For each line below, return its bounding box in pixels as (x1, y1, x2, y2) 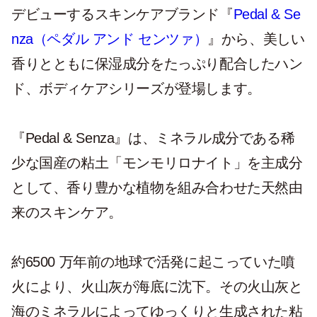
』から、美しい (207, 31, 305, 47)
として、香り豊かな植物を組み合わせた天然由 (11, 180, 303, 195)
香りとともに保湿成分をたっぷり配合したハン (11, 56, 303, 71)
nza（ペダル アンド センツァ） (11, 31, 208, 47)
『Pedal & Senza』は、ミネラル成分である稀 (11, 130, 295, 146)
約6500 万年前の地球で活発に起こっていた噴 (11, 254, 295, 270)
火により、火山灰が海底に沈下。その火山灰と (11, 279, 303, 294)
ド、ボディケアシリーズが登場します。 (11, 81, 261, 96)
